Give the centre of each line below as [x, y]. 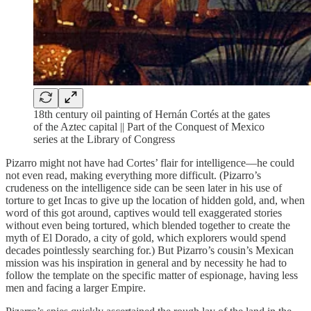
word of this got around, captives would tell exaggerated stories [144, 213]
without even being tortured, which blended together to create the [148, 226]
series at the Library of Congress [104, 140]
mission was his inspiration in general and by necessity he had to [146, 263]
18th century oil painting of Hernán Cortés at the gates [152, 115]
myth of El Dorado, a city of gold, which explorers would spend [146, 238]
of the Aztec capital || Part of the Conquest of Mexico [149, 127]
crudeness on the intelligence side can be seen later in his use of [144, 188]
